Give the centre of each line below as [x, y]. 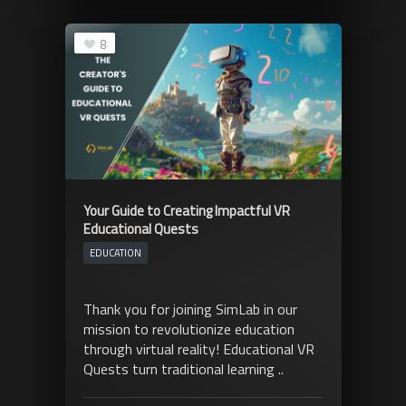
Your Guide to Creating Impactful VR [186, 210]
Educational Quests [140, 228]
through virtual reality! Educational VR [198, 348]
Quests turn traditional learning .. [183, 368]
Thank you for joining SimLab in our [190, 309]
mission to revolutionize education [188, 329]
